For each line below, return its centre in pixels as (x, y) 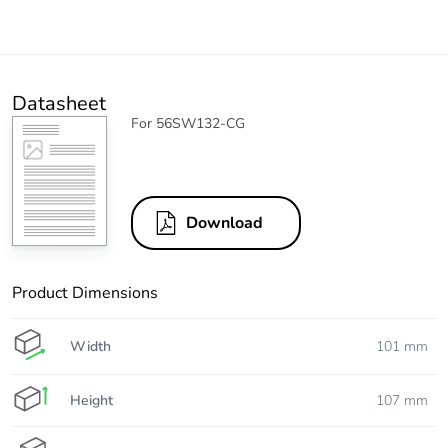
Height (91, 400)
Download (224, 223)
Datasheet (59, 104)
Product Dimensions (85, 293)
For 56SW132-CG (188, 124)
